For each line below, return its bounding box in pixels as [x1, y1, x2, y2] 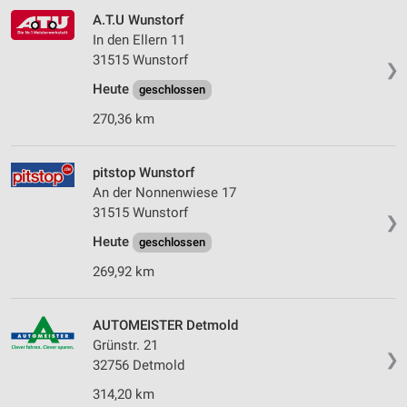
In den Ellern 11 [93, 32, 185, 49]
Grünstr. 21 [93, 337, 158, 354]
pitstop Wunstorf [93, 164, 194, 182]
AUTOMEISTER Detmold [93, 317, 238, 334]
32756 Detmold [93, 357, 184, 374]
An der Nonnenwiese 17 [93, 184, 236, 202]
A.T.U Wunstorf [93, 12, 184, 29]
